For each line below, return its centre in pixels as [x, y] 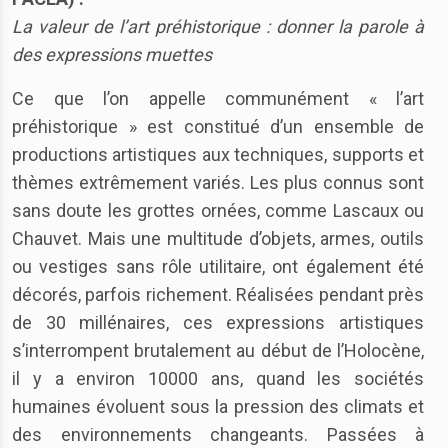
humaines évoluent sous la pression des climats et [218, 406]
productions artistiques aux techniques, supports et [218, 154]
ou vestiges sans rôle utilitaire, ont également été [218, 266]
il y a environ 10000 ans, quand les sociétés [218, 378]
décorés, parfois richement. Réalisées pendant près [218, 294]
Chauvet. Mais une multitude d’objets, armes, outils [218, 238]
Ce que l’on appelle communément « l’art [218, 98]
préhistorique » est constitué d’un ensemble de [218, 126]
